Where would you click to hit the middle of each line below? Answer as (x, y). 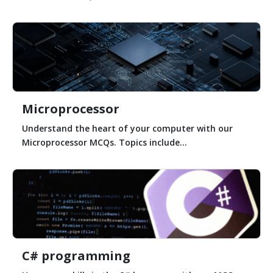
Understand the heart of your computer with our (127, 128)
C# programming (76, 255)
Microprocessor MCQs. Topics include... (105, 142)
